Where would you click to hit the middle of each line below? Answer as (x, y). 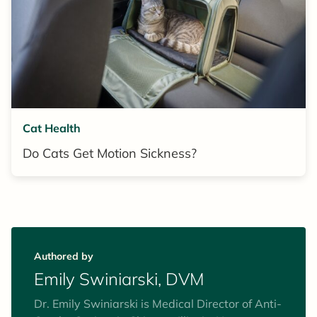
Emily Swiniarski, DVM (119, 279)
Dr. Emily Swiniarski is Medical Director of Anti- (158, 304)
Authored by (64, 257)
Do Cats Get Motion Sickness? (110, 154)
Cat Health (52, 128)
